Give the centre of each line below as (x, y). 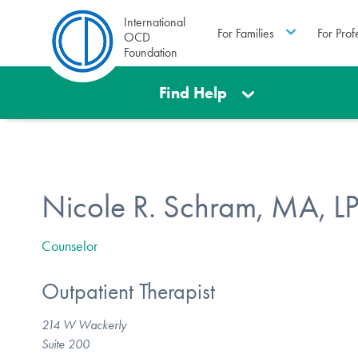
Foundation (151, 52)
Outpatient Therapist (128, 292)
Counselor (70, 246)
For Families (245, 33)
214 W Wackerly (84, 324)
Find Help (193, 93)
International (155, 22)
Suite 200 (66, 344)
